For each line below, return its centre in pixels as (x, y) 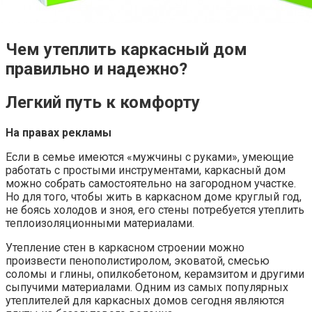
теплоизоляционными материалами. (100, 223)
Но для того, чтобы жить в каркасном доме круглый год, (154, 196)
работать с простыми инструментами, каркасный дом (146, 170)
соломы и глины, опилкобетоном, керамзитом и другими (155, 274)
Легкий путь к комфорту (103, 102)
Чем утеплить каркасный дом (126, 49)
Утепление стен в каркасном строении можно (125, 247)
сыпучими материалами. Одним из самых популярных (147, 287)
